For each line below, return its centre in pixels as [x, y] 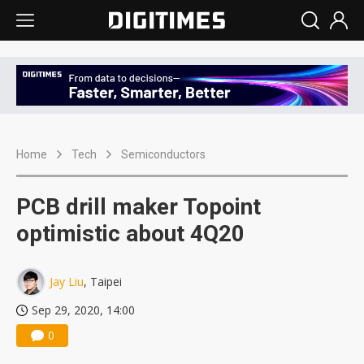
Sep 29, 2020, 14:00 [83, 310]
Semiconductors [163, 155]
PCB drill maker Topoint [139, 207]
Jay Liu [67, 282]
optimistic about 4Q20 [130, 234]
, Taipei [103, 282]
